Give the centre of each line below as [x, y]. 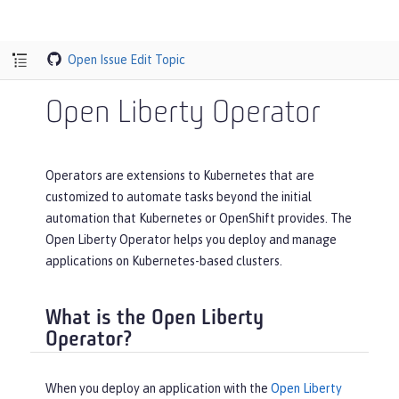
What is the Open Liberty [155, 318]
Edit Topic [158, 59]
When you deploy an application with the [158, 389]
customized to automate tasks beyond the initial [179, 197]
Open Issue [98, 59]
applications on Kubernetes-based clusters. [164, 261]
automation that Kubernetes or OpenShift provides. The [199, 218]
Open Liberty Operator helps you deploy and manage [191, 240]
